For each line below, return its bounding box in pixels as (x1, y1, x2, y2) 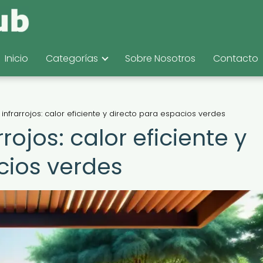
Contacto (213, 52, 258, 65)
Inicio (5, 52, 28, 65)
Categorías (46, 52, 98, 65)
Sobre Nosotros (125, 52, 195, 65)
